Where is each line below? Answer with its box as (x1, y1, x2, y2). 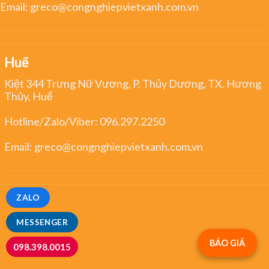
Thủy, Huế (4, 89, 53, 103)
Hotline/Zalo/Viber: (4, 115, 100, 128)
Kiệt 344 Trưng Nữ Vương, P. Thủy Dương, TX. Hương (4, 77, 262, 91)
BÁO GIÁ (210, 238, 245, 248)
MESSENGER (16, 217, 68, 227)
